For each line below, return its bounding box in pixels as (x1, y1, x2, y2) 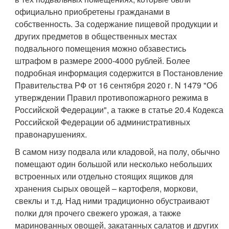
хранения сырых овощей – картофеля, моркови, (15, 182, 198, 194)
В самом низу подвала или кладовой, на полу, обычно (15, 145, 220, 157)
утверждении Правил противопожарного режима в (15, 91, 209, 103)
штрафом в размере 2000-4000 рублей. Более (15, 54, 191, 66)
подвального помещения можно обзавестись (15, 42, 187, 54)
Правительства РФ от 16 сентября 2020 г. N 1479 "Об (15, 79, 218, 91)
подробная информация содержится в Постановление (15, 66, 223, 79)
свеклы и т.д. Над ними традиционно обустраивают (15, 194, 210, 207)
